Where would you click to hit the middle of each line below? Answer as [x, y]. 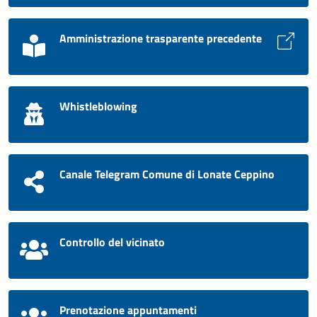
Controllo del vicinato [112, 242]
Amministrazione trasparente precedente [161, 38]
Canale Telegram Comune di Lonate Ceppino [167, 174]
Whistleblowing [98, 106]
